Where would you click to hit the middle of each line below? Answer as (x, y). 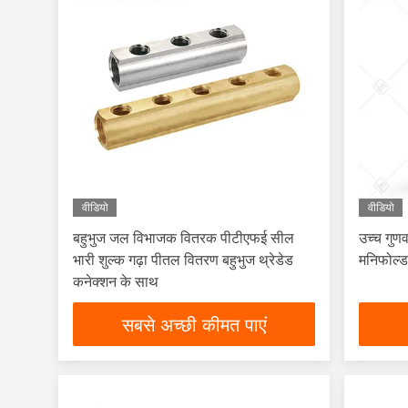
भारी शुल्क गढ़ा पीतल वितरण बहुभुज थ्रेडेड (183, 260)
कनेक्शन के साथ (116, 282)
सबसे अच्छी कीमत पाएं (194, 326)
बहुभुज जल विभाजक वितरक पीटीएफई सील (184, 238)
